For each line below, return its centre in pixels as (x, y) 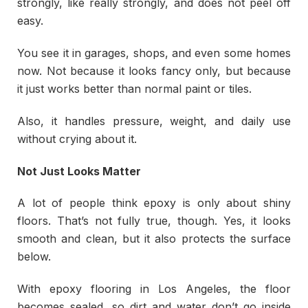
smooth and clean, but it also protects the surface (154, 239)
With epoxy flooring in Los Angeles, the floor (154, 289)
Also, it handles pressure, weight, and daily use (154, 121)
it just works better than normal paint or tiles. (134, 88)
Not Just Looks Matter (79, 171)
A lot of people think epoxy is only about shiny (154, 203)
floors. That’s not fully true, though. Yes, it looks (154, 221)
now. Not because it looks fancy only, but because (154, 70)
